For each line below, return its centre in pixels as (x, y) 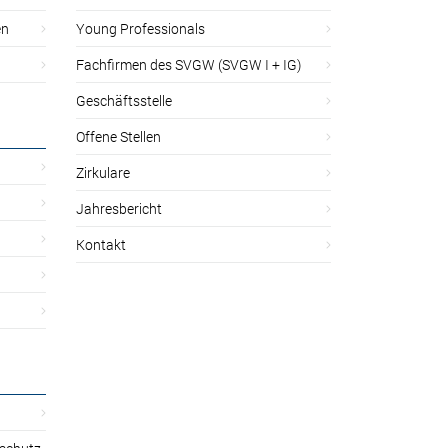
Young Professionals (140, 28)
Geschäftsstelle (124, 100)
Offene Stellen (118, 136)
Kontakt (101, 244)
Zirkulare (103, 172)
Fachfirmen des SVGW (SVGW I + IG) (188, 64)
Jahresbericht (119, 208)
